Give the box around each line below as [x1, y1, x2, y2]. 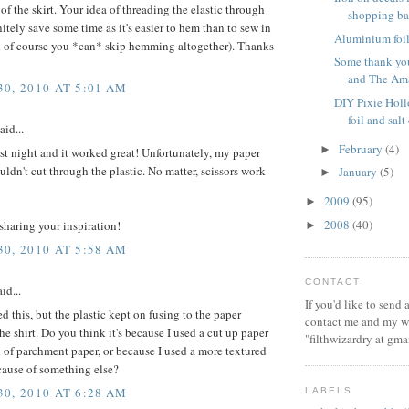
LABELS [305, 384, 353, 395]
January [338, 163, 380, 181]
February [338, 140, 385, 157]
